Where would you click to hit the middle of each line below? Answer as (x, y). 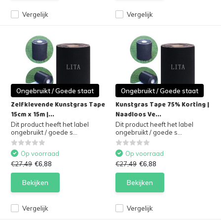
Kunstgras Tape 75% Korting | (162, 105)
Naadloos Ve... (138, 114)
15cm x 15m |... (33, 114)
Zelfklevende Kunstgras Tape (58, 105)
